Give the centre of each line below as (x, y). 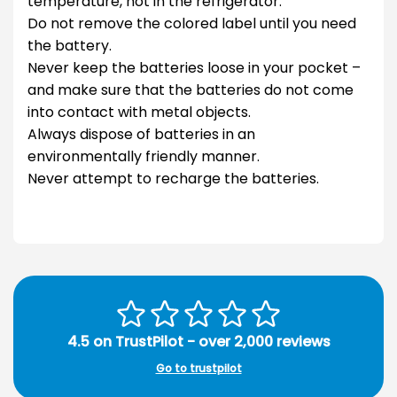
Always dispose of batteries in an (141, 135)
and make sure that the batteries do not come (191, 90)
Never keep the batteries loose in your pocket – (194, 68)
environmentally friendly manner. (144, 157)
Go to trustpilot (198, 368)
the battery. (70, 46)
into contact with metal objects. (139, 113)
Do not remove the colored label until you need (192, 24)
